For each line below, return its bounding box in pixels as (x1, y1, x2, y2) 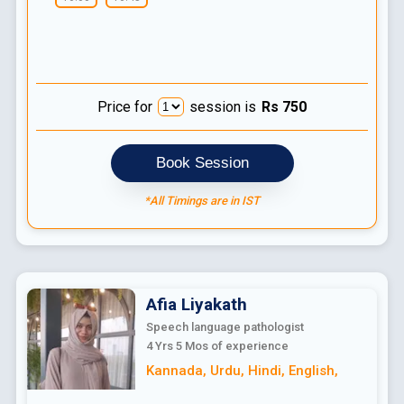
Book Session (155, 153, 249, 171)
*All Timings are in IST (144, 193, 260, 207)
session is (189, 97, 256, 115)
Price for (97, 97, 152, 115)
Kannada (145, 362, 203, 379)
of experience (207, 338, 289, 353)
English (288, 362, 335, 379)
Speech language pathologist (145, 319, 304, 334)
